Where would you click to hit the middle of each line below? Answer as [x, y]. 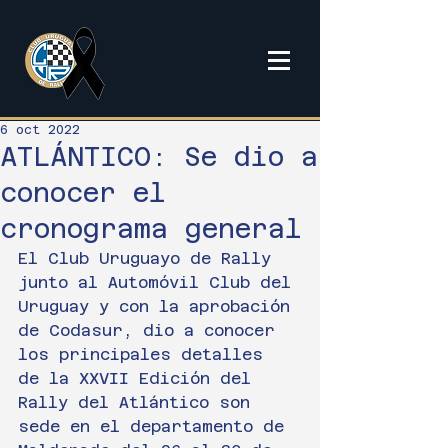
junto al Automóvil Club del [159, 282]
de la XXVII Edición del [139, 378]
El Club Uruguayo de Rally [149, 258]
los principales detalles [145, 354]
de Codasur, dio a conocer [151, 330]
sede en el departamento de [156, 426]
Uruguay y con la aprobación [159, 306]
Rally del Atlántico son [139, 402]
